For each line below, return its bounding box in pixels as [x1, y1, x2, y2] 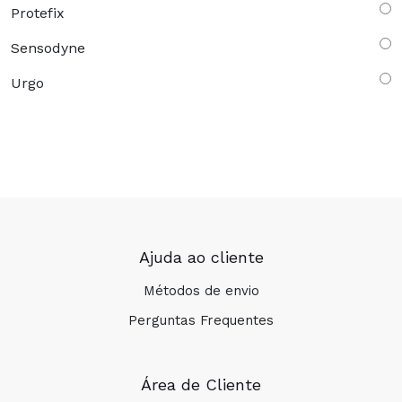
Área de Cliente [141, 375, 261, 395]
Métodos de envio [143, 283, 259, 300]
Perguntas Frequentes [128, 312, 274, 329]
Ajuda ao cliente [138, 248, 264, 267]
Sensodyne [11, 39, 85, 57]
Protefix [11, 4, 65, 22]
